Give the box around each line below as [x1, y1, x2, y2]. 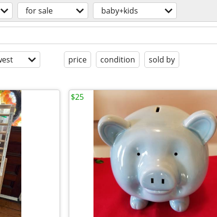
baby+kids [101, 5, 138, 16]
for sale [26, 5, 53, 16]
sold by [149, 54, 175, 65]
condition [100, 54, 135, 65]
